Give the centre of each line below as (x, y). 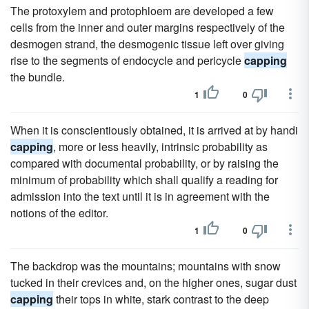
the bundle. (38, 77)
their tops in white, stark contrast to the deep (161, 299)
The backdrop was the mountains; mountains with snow (146, 266)
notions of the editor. (59, 213)
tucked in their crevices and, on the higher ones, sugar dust (153, 282)
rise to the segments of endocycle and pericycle (127, 60)
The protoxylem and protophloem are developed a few (142, 11)
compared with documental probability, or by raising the (144, 163)
